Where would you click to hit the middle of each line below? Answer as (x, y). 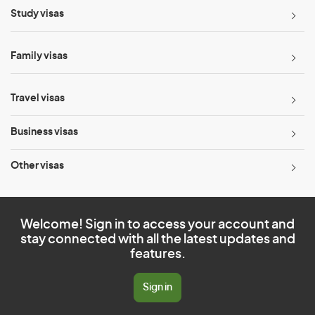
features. (157, 255)
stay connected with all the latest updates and (157, 240)
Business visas (44, 132)
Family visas (39, 56)
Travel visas (38, 98)
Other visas (37, 166)
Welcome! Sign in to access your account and (157, 225)
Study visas (37, 14)
